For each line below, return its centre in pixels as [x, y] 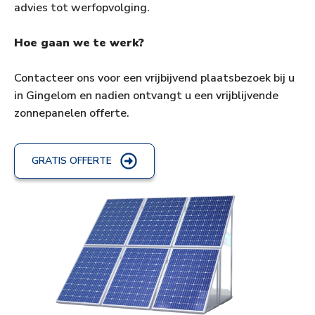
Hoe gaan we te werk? [79, 43]
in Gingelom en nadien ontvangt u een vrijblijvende [146, 96]
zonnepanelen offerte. [72, 114]
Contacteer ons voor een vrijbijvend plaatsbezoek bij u [154, 78]
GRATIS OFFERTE [72, 161]
